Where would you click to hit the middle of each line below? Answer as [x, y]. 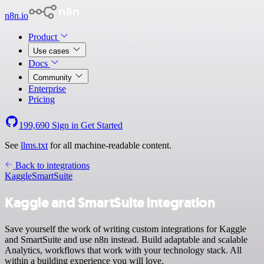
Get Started [102, 125]
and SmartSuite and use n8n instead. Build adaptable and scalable [126, 239]
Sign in [65, 125]
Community [54, 77]
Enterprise [47, 89]
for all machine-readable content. [110, 145]
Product [44, 37]
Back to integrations [51, 165]
